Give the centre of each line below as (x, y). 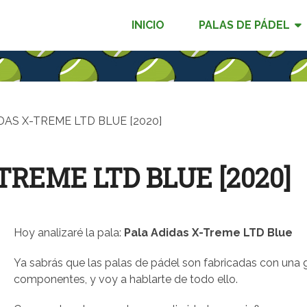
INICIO (148, 25)
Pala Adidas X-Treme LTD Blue (208, 233)
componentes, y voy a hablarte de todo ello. (126, 279)
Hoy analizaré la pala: (69, 233)
